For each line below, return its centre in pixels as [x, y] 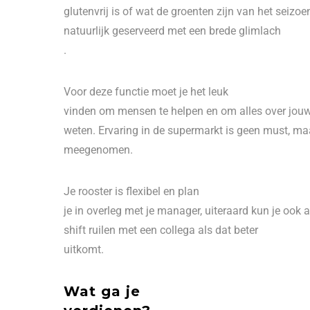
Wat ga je [102, 291]
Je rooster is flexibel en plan [131, 191]
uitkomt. [86, 249]
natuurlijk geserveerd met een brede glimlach [172, 31]
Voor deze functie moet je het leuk [146, 92]
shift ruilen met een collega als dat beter [161, 230]
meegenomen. [100, 150]
